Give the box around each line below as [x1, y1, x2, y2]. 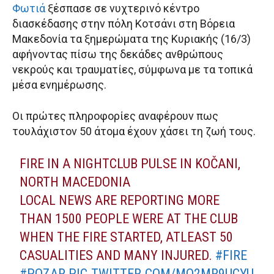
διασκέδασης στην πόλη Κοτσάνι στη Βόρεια [12, 17, 235, 31]
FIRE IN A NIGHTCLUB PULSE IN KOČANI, [20, 156, 241, 172]
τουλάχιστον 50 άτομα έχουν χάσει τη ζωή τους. [12, 125, 256, 138]
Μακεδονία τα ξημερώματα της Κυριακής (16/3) [12, 32, 251, 46]
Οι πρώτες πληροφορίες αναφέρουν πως [12, 109, 218, 123]
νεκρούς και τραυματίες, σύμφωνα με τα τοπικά [12, 63, 253, 76]
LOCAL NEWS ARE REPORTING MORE [20, 193, 220, 209]
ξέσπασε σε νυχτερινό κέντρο [45, 2, 199, 15]
